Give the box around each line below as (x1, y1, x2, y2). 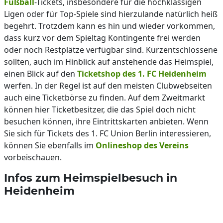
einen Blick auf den (4, 68, 77, 79)
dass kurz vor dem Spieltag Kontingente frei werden (4, 32, 201, 43)
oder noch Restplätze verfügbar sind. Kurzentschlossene (4, 44, 218, 55)
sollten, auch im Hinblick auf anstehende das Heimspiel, (4, 56, 214, 67)
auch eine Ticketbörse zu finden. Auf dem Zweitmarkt (4, 92, 205, 103)
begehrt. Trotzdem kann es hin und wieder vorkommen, (4, 20, 215, 31)
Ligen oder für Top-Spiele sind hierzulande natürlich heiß (4, 8, 218, 19)
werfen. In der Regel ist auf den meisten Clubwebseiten (4, 80, 212, 91)
